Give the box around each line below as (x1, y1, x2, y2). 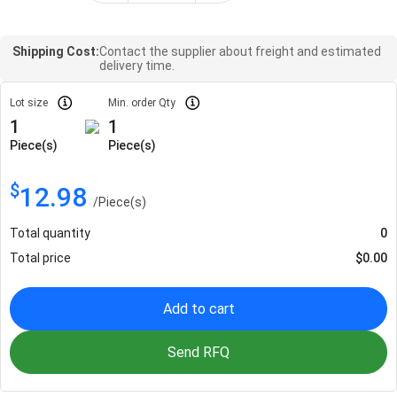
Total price (10, 250, 71, 265)
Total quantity (10, 225, 90, 240)
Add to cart (162, 300, 235, 317)
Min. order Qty (108, 96, 175, 109)
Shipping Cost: (12, 43, 99, 58)
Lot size (10, 96, 48, 109)
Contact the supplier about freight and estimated (99, 43, 381, 58)
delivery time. (99, 58, 175, 73)
